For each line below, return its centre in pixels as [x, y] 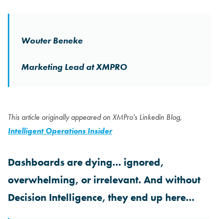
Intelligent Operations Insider [60, 131]
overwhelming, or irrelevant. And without [104, 180]
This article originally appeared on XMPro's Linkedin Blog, [95, 117]
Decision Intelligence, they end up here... [101, 197]
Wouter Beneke [52, 40]
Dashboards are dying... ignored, [86, 162]
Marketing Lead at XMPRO [74, 67]
